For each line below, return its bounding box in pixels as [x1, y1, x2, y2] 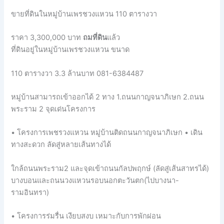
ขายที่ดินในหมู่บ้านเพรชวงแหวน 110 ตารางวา [11, 9, 157, 19]
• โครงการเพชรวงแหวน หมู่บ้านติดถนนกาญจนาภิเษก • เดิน [11, 128, 203, 137]
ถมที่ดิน [83, 33, 107, 42]
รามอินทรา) [11, 187, 49, 197]
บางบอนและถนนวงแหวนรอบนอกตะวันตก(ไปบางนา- [11, 175, 179, 185]
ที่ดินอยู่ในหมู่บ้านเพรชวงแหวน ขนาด [11, 45, 130, 54]
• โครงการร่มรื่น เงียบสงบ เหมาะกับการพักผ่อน [11, 211, 161, 221]
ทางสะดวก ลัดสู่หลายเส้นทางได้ [11, 140, 111, 149]
